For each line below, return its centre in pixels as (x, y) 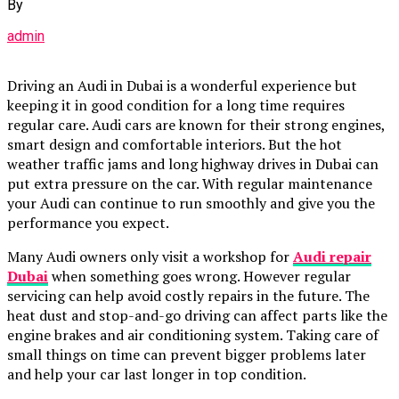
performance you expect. (88, 222)
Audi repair (332, 256)
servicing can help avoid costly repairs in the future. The (188, 295)
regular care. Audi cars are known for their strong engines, (196, 124)
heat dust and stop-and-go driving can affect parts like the (197, 315)
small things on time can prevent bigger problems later (187, 354)
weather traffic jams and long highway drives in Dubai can (193, 163)
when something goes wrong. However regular (201, 276)
